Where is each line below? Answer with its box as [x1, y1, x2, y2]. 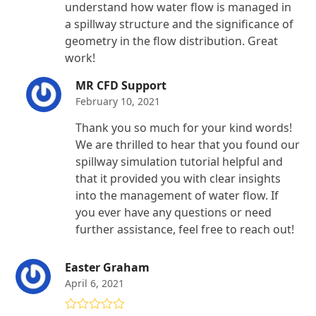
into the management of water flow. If [75, 188, 279, 203]
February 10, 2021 [75, 95, 161, 108]
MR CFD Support [75, 78, 167, 93]
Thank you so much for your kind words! [75, 120, 293, 135]
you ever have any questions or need [75, 205, 272, 220]
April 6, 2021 [65, 276, 125, 290]
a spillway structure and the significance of [65, 16, 294, 32]
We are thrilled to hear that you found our [75, 137, 300, 152]
